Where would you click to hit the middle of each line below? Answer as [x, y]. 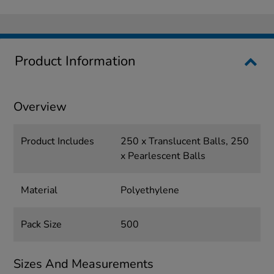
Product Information [75, 61]
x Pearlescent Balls [163, 156]
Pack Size [42, 225]
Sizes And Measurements [84, 264]
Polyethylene [150, 191]
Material [39, 191]
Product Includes [58, 142]
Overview [40, 107]
